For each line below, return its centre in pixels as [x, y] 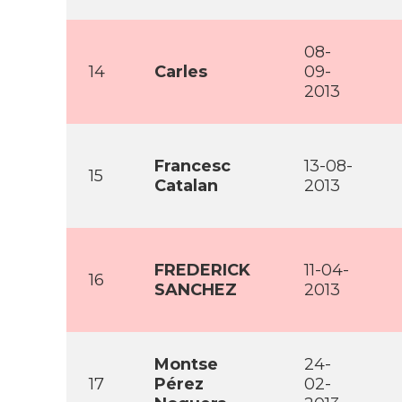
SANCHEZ [196, 290]
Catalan [186, 186]
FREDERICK [202, 270]
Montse [186, 364]
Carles [181, 72]
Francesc [192, 166]
